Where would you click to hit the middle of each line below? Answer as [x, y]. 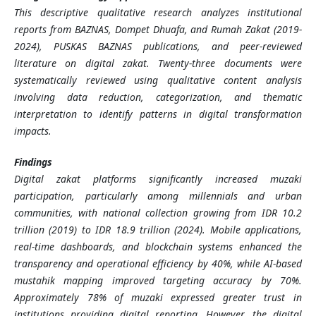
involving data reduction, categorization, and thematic [158, 97]
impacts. [32, 131]
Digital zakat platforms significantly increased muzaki [158, 179]
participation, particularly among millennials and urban [158, 196]
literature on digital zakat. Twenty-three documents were [158, 63]
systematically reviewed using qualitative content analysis [158, 80]
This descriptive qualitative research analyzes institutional [158, 13]
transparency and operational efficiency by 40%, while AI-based [158, 264]
